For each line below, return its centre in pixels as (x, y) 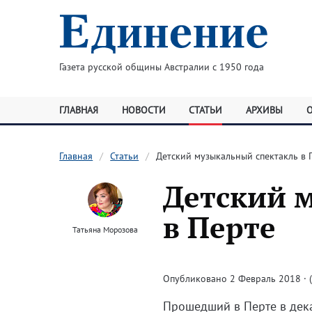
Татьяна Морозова (106, 229)
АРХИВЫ (264, 110)
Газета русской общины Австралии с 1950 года (161, 67)
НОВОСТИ (143, 110)
